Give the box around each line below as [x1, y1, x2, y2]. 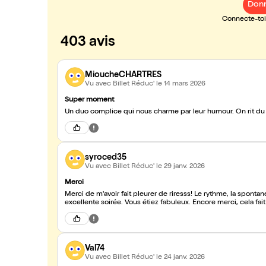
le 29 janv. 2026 [156, 163, 205, 170]
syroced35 [85, 153, 126, 162]
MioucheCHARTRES [85, 71, 161, 80]
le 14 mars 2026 [156, 80, 205, 88]
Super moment [65, 97, 114, 104]
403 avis [61, 36, 115, 50]
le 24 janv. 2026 [156, 254, 205, 261]
